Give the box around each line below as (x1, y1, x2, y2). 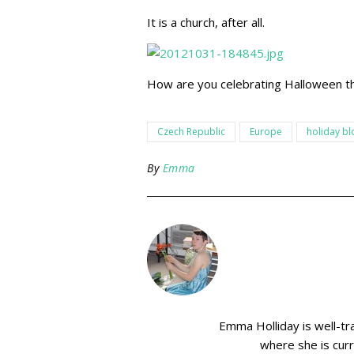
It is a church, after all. (147, 14, 265, 30)
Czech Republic (157, 125, 225, 138)
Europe (250, 125, 282, 138)
